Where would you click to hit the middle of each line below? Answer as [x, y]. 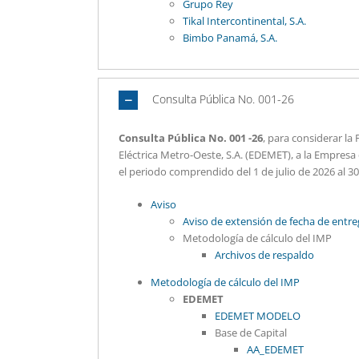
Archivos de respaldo [264, 255]
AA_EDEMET [275, 349]
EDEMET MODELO [258, 316]
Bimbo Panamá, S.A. [230, 38]
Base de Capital [251, 333]
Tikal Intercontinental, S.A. [244, 21]
